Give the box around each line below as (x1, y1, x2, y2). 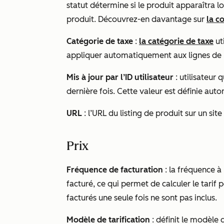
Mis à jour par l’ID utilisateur (66, 72, 173, 82)
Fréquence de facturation (66, 165, 163, 174)
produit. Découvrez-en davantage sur (66, 14, 206, 24)
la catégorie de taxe (139, 36, 213, 46)
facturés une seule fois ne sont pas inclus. (66, 193, 217, 202)
